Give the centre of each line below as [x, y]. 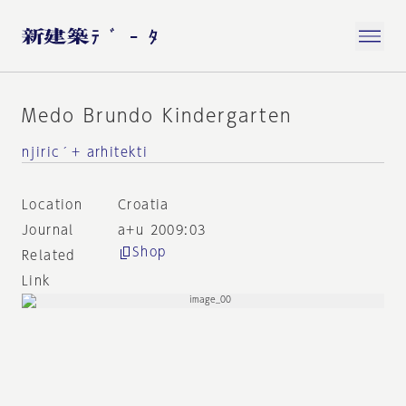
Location [53, 205]
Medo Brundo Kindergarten [157, 115]
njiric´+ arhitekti [85, 152]
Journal [48, 230]
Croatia [143, 205]
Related [48, 256]
